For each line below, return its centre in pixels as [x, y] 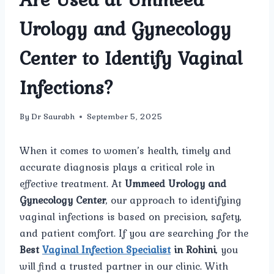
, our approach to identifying [174, 200]
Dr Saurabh [53, 117]
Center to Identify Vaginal [131, 57]
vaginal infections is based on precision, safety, [131, 217]
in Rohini [193, 250]
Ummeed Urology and [176, 184]
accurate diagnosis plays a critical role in [117, 167]
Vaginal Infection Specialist [106, 250]
